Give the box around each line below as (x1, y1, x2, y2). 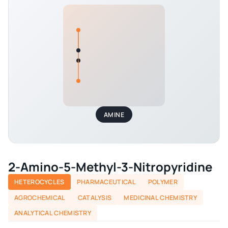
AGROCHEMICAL (14, 193, 66, 202)
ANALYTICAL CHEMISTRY (14, 209, 91, 218)
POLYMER (148, 177, 178, 186)
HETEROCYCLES (14, 177, 65, 186)
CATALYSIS (77, 193, 112, 202)
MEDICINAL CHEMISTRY (124, 193, 197, 202)
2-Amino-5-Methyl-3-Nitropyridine (8, 158, 212, 176)
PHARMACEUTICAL (76, 177, 136, 186)
